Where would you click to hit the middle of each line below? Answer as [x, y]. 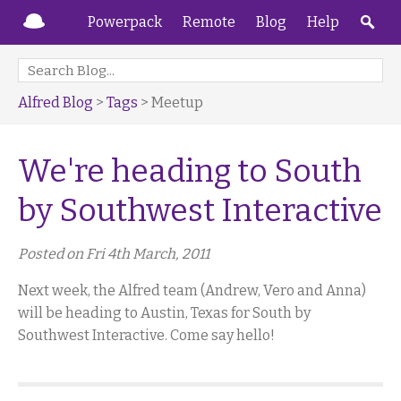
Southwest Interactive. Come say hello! [146, 335]
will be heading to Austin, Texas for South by [164, 313]
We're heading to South [190, 171]
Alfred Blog [55, 102]
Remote [209, 22]
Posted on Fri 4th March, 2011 [114, 254]
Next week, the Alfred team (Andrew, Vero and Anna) [192, 290]
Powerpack [125, 22]
